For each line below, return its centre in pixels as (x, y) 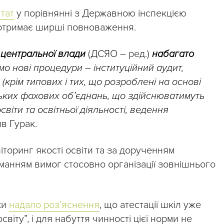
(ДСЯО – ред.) (119, 54)
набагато (172, 54)
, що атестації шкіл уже (150, 205)
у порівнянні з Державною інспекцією (100, 14)
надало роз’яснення (54, 205)
